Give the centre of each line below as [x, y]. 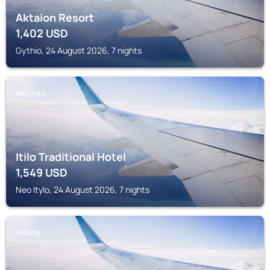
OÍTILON [28, 233]
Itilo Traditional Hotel [71, 157]
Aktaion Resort [55, 17]
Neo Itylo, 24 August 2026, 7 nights [83, 190]
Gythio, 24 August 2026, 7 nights [79, 50]
